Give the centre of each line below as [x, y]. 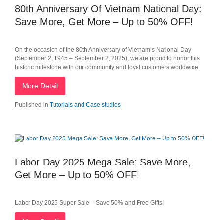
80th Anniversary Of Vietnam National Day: [108, 9]
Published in [31, 105]
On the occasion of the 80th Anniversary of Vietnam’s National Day [103, 50]
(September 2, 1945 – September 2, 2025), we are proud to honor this [107, 58]
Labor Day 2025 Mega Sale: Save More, [103, 162]
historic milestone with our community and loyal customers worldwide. [107, 67]
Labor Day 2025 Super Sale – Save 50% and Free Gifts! [89, 203]
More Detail [40, 86]
